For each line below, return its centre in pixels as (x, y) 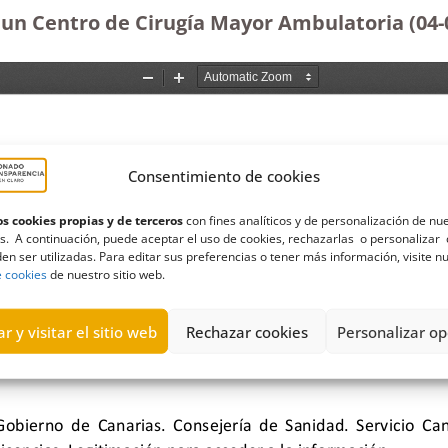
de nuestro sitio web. (106, 274)
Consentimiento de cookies (223, 175)
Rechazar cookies (246, 331)
